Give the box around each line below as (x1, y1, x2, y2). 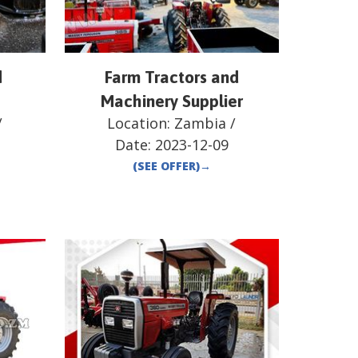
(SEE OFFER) (132, 158, 200, 174)
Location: (107, 113, 175, 133)
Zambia (174, 113, 227, 133)
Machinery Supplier (100, 91, 243, 111)
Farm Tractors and (104, 67, 239, 87)
